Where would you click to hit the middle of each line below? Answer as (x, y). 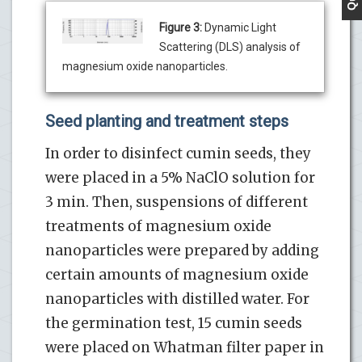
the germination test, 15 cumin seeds (174, 323)
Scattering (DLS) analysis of (230, 46)
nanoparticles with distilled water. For (177, 299)
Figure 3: (182, 27)
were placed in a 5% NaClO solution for (180, 177)
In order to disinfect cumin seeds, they (178, 153)
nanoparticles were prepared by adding (182, 250)
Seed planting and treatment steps (167, 121)
